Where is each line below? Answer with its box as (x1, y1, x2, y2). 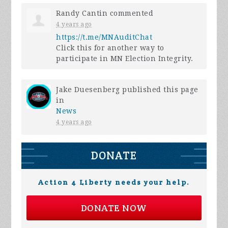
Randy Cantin (56, 9, 108, 17)
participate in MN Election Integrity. (56, 54, 193, 63)
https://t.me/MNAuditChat (56, 33, 153, 41)
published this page (120, 85, 198, 94)
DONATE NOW (80, 202, 147, 214)
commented (107, 9, 154, 17)
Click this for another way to (56, 43, 164, 52)
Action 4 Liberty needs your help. (38, 177, 190, 187)
